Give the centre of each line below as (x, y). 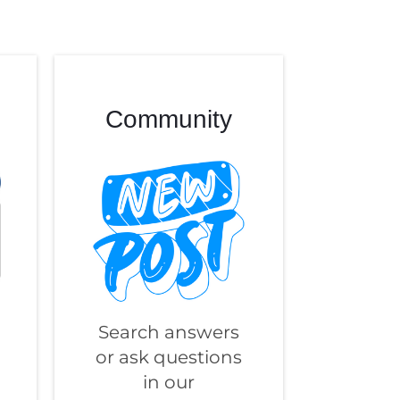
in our (168, 383)
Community (168, 119)
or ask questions (168, 358)
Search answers (168, 333)
